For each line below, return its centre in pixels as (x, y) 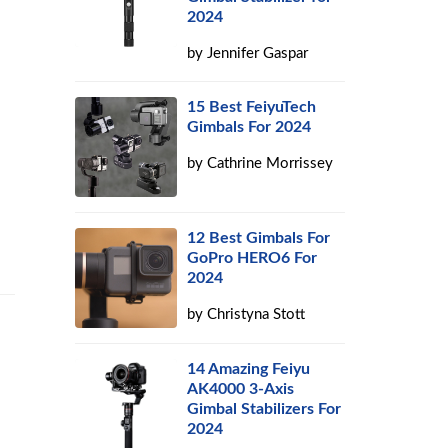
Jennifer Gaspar (258, 53)
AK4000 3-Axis (241, 389)
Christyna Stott (256, 314)
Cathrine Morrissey (270, 163)
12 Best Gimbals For (259, 238)
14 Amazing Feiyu (249, 369)
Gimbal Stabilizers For (264, 409)
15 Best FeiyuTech (252, 107)
